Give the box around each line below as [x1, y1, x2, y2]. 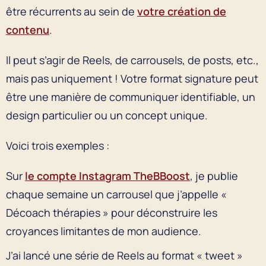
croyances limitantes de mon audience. [6, 223, 204, 238]
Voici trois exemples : [6, 138, 114, 153]
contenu [6, 22, 49, 37]
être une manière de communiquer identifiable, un [6, 89, 255, 104]
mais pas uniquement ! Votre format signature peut [6, 71, 258, 85]
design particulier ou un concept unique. [6, 107, 208, 122]
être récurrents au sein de [6, 4, 137, 18]
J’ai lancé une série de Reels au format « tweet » [6, 248, 243, 262]
